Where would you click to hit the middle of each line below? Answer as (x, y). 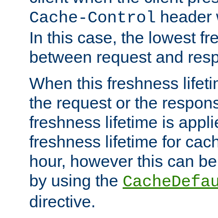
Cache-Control (92, 18)
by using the (76, 180)
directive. (62, 201)
